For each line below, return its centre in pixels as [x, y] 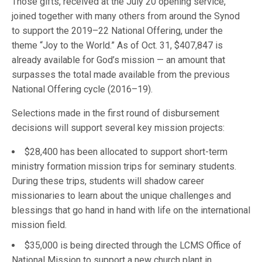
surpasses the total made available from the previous [121, 75]
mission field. [39, 225]
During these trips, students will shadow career [108, 181]
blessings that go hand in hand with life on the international [131, 211]
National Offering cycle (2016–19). [82, 89]
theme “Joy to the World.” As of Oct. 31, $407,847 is [118, 46]
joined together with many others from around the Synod [126, 16]
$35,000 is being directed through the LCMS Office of [133, 246]
